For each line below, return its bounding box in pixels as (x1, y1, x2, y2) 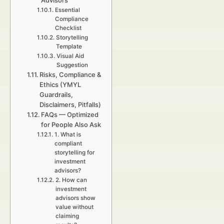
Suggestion (56, 61, 88, 68)
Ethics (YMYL (39, 80, 81, 88)
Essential (54, 6, 80, 13)
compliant (54, 140, 82, 147)
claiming (55, 212, 79, 219)
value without (55, 203, 93, 210)
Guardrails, (39, 90, 73, 98)
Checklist (54, 24, 81, 31)
